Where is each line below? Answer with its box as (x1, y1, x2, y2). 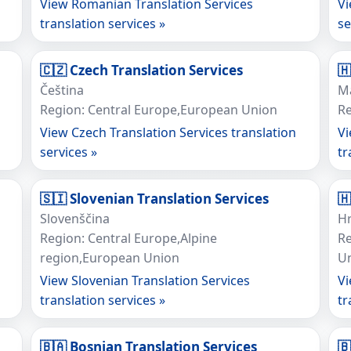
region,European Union (39, 249, 179, 266)
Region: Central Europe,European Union (39, 101, 277, 118)
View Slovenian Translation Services (39, 272, 250, 289)
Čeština (39, 81, 84, 99)
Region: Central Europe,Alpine (39, 230, 217, 247)
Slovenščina (39, 210, 110, 227)
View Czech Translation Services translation (39, 124, 296, 141)
